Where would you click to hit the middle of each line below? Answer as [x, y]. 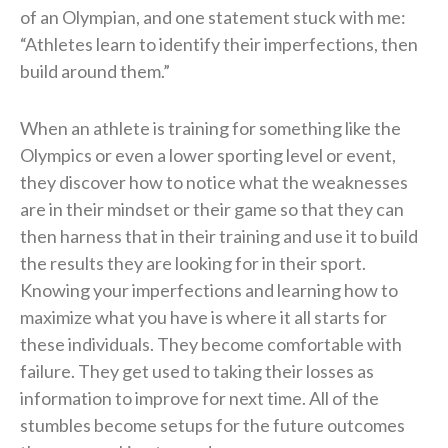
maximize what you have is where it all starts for [203, 317]
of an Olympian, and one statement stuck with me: [213, 17]
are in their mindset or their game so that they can [212, 209]
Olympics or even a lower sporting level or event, [208, 155]
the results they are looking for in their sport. [193, 263]
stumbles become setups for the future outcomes [212, 425]
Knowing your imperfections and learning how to [209, 290]
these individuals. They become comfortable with [211, 344]
